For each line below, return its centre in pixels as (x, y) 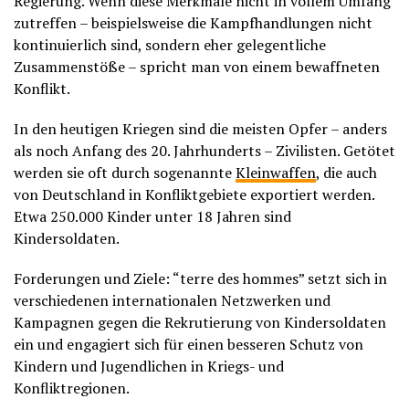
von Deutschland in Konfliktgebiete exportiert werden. (194, 194)
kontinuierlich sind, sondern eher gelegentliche (170, 45)
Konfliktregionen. (72, 388)
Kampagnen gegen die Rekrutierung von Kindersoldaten (200, 322)
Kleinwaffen (276, 173)
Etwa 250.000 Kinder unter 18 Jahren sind (152, 216)
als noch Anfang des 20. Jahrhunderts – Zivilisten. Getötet (204, 151)
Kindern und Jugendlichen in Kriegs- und (149, 366)
